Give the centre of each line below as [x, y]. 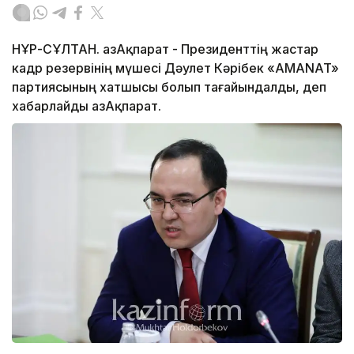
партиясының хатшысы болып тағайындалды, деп [169, 87]
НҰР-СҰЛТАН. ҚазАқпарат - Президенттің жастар [165, 49]
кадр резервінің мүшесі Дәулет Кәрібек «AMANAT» [175, 68]
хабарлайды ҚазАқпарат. [87, 105]
